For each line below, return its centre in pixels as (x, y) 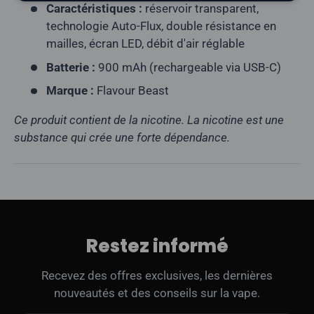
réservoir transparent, (200, 9)
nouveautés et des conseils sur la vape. (157, 293)
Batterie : (70, 67)
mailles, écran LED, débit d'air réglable (145, 44)
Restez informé (157, 246)
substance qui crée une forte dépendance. (122, 138)
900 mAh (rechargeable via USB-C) (188, 67)
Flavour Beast (131, 91)
